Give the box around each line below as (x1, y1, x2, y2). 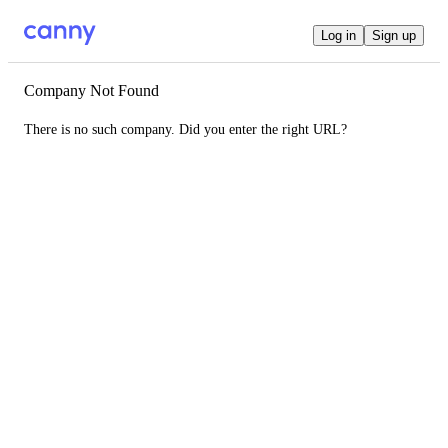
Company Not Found (24, 82, 159, 99)
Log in (321, 27, 356, 43)
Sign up (372, 27, 416, 43)
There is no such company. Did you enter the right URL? (24, 122, 347, 137)
